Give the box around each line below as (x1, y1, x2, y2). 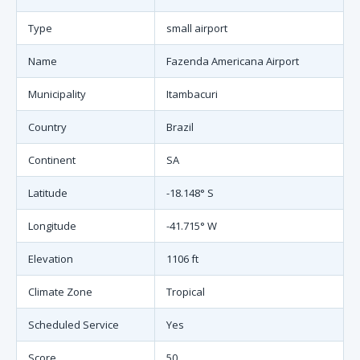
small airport (166, 21, 227, 35)
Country (28, 120, 67, 134)
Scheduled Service (28, 317, 119, 332)
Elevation (28, 252, 73, 266)
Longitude (28, 219, 76, 233)
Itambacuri (166, 87, 218, 101)
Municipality (28, 87, 86, 101)
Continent (28, 153, 76, 167)
